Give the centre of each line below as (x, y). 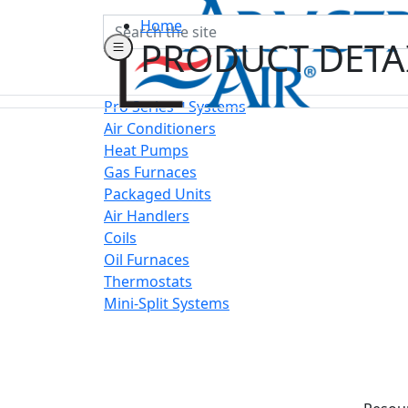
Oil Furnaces (147, 260)
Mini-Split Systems (167, 303)
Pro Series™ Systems (175, 107)
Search (127, 25)
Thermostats (148, 281)
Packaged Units (158, 194)
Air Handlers (147, 216)
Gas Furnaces (150, 172)
